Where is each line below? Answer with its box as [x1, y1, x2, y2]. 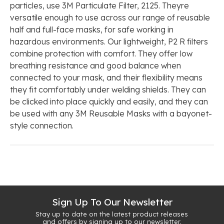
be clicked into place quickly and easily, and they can [10, 96, 208, 107]
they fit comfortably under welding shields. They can [10, 84, 206, 95]
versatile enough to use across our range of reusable [10, 12, 210, 23]
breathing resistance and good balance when [10, 60, 181, 71]
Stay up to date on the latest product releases [35, 210, 188, 218]
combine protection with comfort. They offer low [10, 48, 192, 59]
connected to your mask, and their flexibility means [10, 72, 202, 83]
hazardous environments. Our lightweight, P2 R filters [10, 36, 208, 47]
